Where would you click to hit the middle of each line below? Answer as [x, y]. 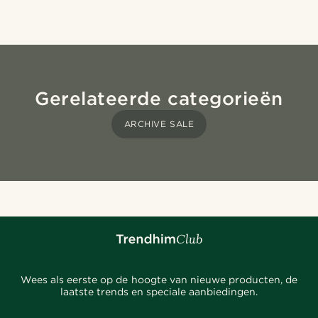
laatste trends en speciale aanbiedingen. [159, 292]
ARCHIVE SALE [159, 124]
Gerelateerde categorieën [159, 99]
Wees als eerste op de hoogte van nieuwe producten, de [159, 280]
